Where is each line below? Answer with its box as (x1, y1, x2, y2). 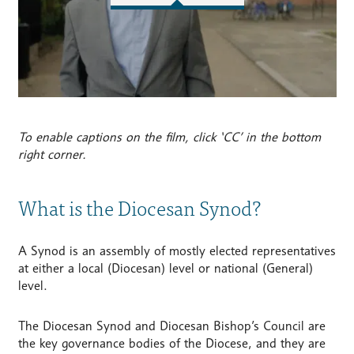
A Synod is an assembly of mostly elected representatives (17, 243, 336, 258)
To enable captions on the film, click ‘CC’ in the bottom (17, 129, 321, 145)
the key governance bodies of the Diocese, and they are (17, 335, 326, 351)
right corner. (17, 146, 86, 162)
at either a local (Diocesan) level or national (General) (17, 260, 313, 276)
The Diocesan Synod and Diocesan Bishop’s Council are (17, 318, 326, 333)
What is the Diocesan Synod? (17, 190, 261, 223)
